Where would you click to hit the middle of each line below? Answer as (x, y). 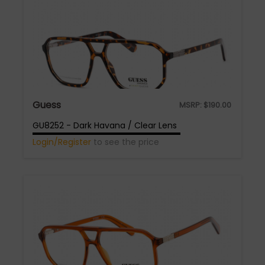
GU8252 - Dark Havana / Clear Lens (105, 125)
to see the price (125, 142)
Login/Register (62, 142)
